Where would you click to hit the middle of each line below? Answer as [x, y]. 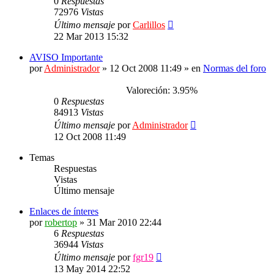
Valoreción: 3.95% [159, 90]
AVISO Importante [66, 57]
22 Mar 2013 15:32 [91, 36]
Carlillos [149, 25]
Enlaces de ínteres [64, 211]
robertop [61, 222]
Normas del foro [235, 68]
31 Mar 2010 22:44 [124, 222]
